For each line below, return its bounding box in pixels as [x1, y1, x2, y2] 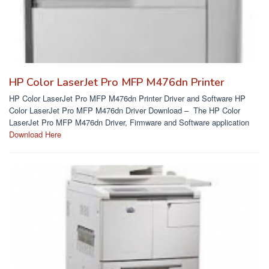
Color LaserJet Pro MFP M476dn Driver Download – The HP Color [9, 104, 240, 116]
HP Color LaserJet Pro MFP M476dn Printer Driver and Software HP [9, 92, 246, 104]
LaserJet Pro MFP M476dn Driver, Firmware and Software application [9, 116, 249, 128]
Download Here [9, 128, 61, 141]
